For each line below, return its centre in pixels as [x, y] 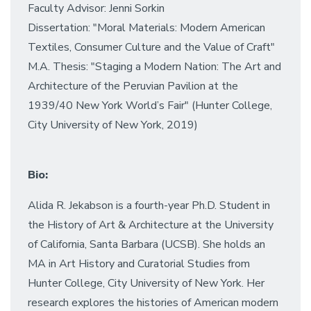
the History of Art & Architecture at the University [151, 225]
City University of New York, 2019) [113, 125]
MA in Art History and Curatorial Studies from [139, 264]
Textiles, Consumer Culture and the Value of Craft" [151, 47]
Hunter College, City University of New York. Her [146, 283]
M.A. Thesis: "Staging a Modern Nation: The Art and [154, 67]
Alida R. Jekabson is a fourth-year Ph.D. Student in [149, 205]
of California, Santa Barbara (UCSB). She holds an [146, 244]
